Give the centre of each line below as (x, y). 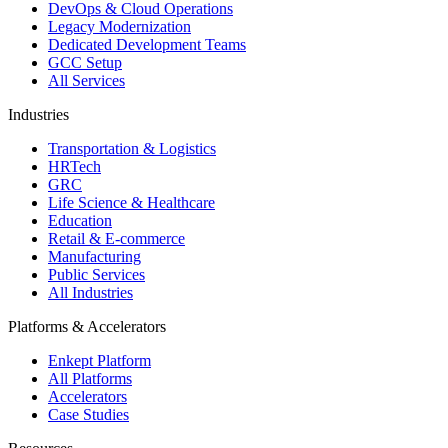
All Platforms (90, 378)
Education (80, 220)
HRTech (74, 166)
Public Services (96, 274)
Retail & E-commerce (116, 238)
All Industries (90, 292)
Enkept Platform (99, 360)
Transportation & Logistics (132, 148)
